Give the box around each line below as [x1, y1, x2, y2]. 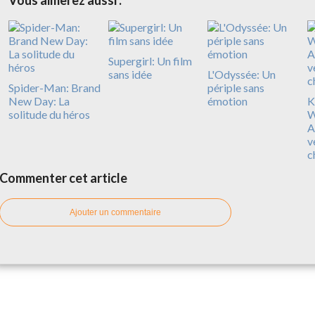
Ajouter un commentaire [70, 207, 161, 217]
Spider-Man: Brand [8, 80, 101, 94]
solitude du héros [8, 107, 90, 121]
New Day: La [8, 94, 70, 108]
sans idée [108, 67, 152, 81]
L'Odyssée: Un [207, 67, 276, 81]
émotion [207, 94, 247, 108]
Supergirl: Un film [108, 53, 192, 67]
